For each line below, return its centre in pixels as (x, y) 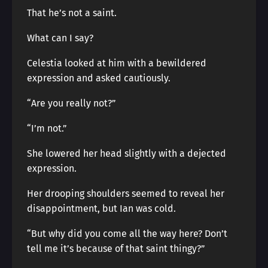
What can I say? (60, 38)
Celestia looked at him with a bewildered (117, 63)
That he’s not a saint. (72, 13)
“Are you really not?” (71, 103)
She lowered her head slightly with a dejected (127, 153)
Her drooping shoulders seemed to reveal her (126, 194)
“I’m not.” (47, 128)
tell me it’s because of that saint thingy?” (116, 249)
